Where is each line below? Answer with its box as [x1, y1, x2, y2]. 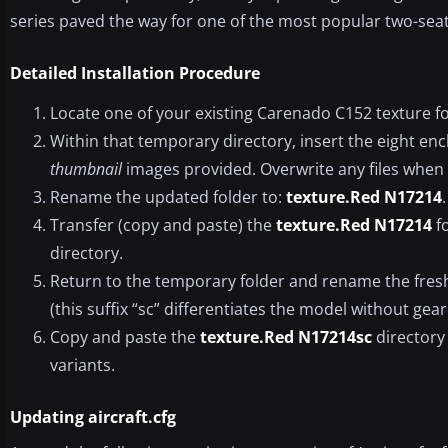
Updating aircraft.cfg [10, 405, 176, 428]
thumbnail [50, 157, 122, 180]
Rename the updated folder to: [50, 185, 286, 208]
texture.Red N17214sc [200, 325, 372, 348]
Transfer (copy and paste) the [50, 213, 276, 236]
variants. [50, 353, 115, 376]
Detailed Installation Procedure [10, 61, 260, 84]
